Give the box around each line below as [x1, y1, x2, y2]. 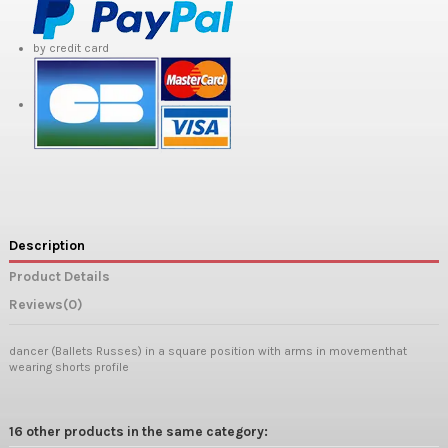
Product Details [9, 268, 110, 285]
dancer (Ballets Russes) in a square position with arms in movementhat [9, 343, 407, 358]
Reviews [9, 296, 63, 313]
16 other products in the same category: [9, 422, 268, 439]
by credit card [33, 40, 109, 55]
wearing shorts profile [9, 359, 129, 374]
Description [9, 237, 85, 254]
